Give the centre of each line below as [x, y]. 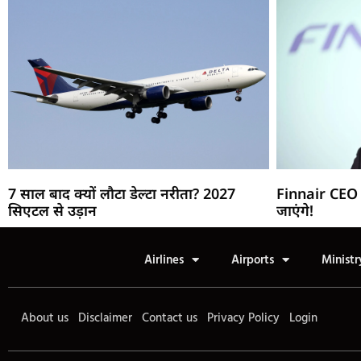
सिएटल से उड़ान [52, 210]
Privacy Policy [243, 318]
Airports [253, 260]
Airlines [164, 260]
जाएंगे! [295, 210]
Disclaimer [105, 318]
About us [45, 318]
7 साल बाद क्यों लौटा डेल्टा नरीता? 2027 [122, 193]
